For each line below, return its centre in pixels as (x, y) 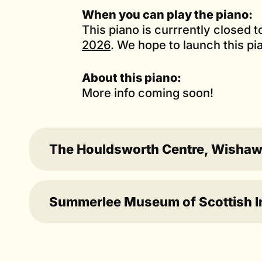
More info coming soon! (148, 93)
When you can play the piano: (167, 14)
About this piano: (132, 77)
